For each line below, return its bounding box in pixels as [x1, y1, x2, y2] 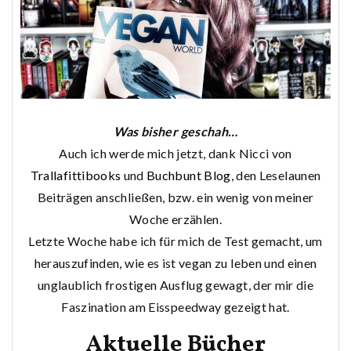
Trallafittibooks [30, 168, 121, 183]
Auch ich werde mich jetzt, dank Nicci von [59, 146, 292, 161]
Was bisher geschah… [113, 124, 238, 139]
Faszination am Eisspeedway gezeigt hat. [61, 299, 290, 315]
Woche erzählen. [128, 212, 223, 227]
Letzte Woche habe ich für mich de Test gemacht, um [28, 233, 323, 249]
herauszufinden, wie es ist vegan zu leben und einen [34, 255, 317, 271]
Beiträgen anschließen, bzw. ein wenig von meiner [37, 190, 314, 205]
